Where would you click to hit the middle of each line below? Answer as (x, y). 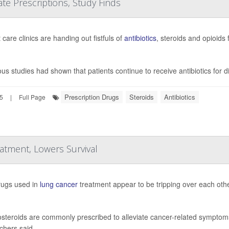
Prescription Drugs (92, 97)
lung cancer (59, 184)
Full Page (32, 97)
